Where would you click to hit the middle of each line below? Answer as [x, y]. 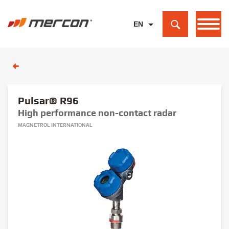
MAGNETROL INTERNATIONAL [55, 125]
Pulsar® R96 [48, 101]
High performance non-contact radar [97, 113]
